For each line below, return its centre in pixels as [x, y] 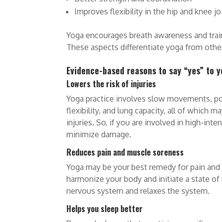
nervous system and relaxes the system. [138, 191]
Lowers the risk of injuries [111, 84]
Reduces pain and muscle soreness [125, 152]
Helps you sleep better [105, 209]
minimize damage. [99, 135]
